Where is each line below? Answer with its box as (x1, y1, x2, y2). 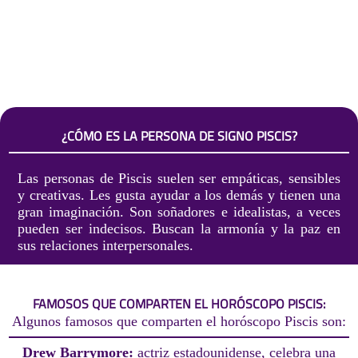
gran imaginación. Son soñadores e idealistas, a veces (18, 204, 340, 221)
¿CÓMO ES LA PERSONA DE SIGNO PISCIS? (61, 126, 297, 146)
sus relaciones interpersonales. (18, 237, 194, 254)
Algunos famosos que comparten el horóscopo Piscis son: (12, 312, 346, 329)
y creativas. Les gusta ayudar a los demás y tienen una (18, 187, 340, 204)
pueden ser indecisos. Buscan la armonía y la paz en (18, 221, 340, 237)
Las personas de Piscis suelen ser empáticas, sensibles (18, 170, 340, 187)
